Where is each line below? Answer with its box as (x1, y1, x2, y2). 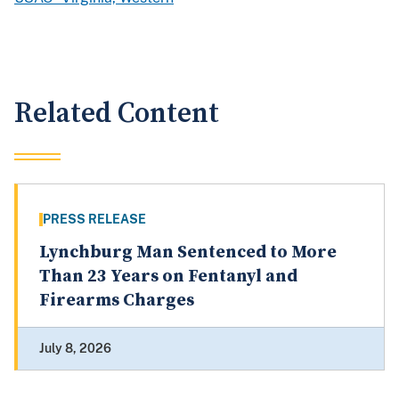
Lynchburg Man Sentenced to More (39, 241, 337, 265)
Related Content (14, 96, 219, 132)
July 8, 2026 (39, 341, 111, 356)
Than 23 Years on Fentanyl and (39, 265, 297, 289)
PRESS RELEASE (43, 212, 146, 227)
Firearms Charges (39, 289, 194, 313)
